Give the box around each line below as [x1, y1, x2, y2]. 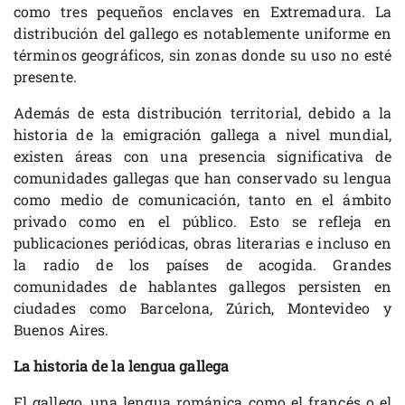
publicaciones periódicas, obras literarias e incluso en [14, 233, 391, 253]
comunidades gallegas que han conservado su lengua [14, 168, 391, 188]
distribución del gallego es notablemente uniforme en [14, 24, 391, 43]
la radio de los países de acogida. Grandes [14, 255, 391, 275]
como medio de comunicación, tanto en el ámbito [14, 190, 391, 210]
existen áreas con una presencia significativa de [14, 146, 391, 166]
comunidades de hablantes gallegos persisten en [14, 277, 391, 297]
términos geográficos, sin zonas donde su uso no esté [14, 45, 391, 65]
